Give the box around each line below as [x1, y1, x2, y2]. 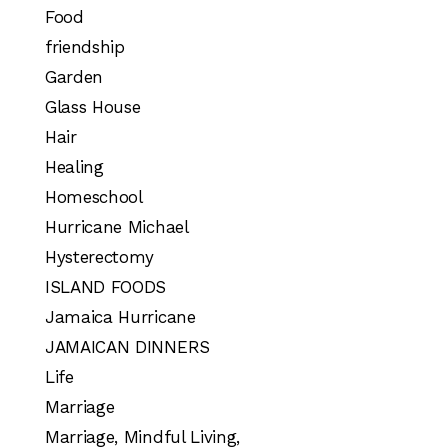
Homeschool [45, 187, 143, 208]
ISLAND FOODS [45, 277, 167, 298]
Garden [45, 67, 104, 88]
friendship [45, 37, 125, 58]
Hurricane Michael [45, 217, 189, 238]
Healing [45, 157, 104, 178]
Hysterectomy [45, 247, 155, 268]
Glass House [45, 97, 141, 118]
